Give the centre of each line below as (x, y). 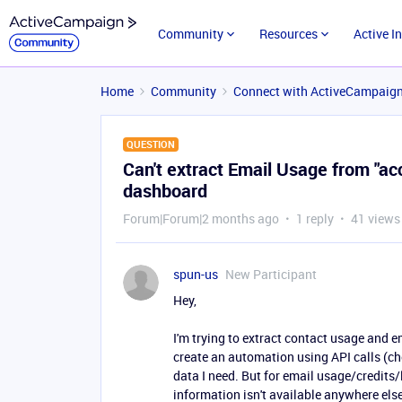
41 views (376, 218)
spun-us (196, 274)
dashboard (165, 191)
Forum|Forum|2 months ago (201, 218)
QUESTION (151, 144)
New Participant (271, 274)
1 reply (315, 218)
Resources (288, 34)
